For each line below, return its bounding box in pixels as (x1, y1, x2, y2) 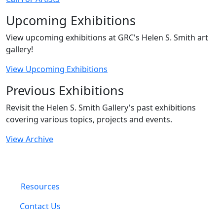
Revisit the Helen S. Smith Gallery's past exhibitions (6, 102, 196, 113)
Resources (21, 181, 60, 192)
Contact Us (20, 200, 61, 212)
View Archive (6, 133, 53, 145)
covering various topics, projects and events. (6, 113, 172, 125)
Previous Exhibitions (6, 81, 124, 99)
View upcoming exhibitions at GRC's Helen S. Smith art (6, 32, 208, 43)
